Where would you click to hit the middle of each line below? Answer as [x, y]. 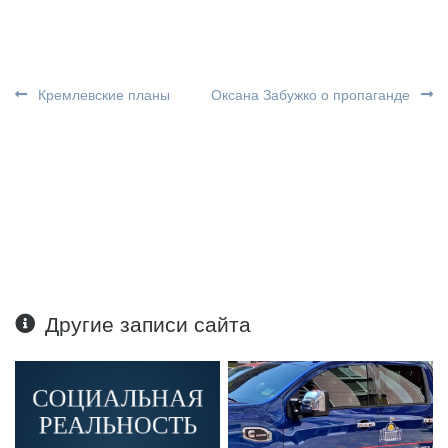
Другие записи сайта [148, 324]
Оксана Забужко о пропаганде [312, 94]
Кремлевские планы [102, 94]
